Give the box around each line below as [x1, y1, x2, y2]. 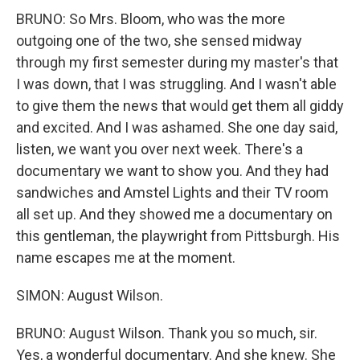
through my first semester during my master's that [16, 54, 338, 71]
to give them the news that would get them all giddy [16, 97, 344, 114]
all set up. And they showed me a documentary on [16, 206, 333, 223]
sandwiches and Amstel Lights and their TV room [16, 184, 329, 201]
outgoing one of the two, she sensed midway [16, 32, 302, 49]
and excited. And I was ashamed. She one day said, [16, 119, 337, 136]
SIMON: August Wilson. [16, 287, 163, 304]
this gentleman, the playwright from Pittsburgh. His [16, 227, 340, 244]
